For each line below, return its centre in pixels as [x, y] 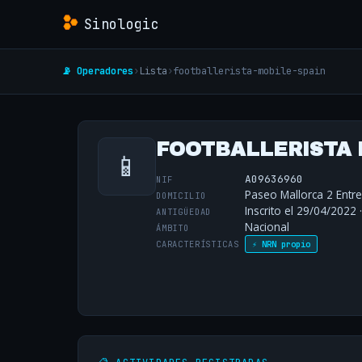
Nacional [267, 227]
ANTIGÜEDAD [184, 211]
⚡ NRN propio [281, 244]
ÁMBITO [173, 227]
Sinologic [122, 24]
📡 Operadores [97, 71]
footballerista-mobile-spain [249, 71]
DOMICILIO [181, 195]
